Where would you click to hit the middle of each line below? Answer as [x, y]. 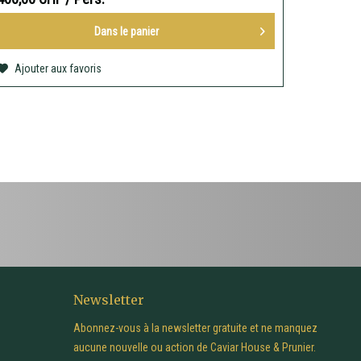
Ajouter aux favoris [58, 69]
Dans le [112, 31]
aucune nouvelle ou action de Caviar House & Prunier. [195, 348]
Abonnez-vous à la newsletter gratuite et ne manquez [195, 328]
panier [144, 31]
